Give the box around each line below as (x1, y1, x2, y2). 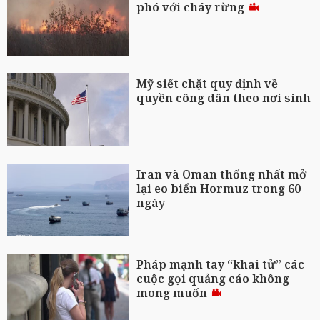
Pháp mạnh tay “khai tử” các (136, 256, 305, 273)
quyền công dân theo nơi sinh (136, 89, 311, 106)
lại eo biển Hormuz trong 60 (136, 180, 301, 196)
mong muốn (136, 285, 211, 301)
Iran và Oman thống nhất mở (136, 166, 307, 182)
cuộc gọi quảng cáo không (136, 271, 290, 287)
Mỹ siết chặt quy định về (136, 75, 279, 91)
